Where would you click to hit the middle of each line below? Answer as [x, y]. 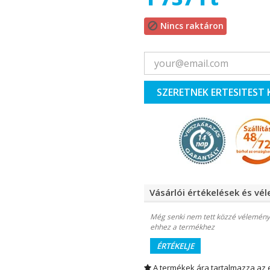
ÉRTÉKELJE [175, 246]
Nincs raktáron [192, 25]
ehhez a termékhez [182, 227]
